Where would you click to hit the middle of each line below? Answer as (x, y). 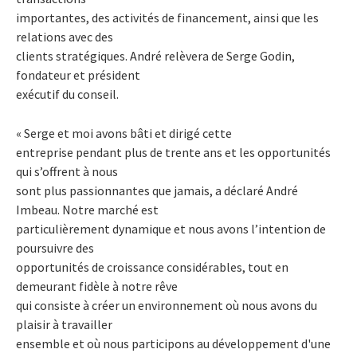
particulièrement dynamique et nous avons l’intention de (171, 228)
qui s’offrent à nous (67, 171)
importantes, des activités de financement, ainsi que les (167, 17)
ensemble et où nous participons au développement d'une (173, 343)
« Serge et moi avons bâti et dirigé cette (124, 133)
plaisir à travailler (64, 324)
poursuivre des (55, 247)
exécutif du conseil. (67, 94)
